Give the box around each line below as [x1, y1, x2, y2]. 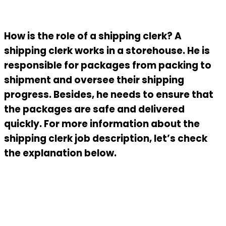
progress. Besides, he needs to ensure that [4, 88, 213, 102]
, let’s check [149, 132, 207, 146]
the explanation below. [4, 146, 117, 160]
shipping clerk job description [4, 132, 149, 146]
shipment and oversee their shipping [4, 73, 184, 87]
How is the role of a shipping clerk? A [4, 29, 182, 43]
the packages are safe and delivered [4, 102, 185, 117]
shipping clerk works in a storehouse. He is [4, 44, 210, 58]
